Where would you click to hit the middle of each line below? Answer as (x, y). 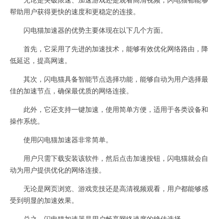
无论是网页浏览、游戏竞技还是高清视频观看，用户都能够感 (109, 188)
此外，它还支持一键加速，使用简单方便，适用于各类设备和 (109, 109)
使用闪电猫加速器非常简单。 (61, 139)
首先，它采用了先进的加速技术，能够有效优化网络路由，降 (109, 48)
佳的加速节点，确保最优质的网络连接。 (71, 90)
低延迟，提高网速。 (41, 60)
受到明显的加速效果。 (44, 200)
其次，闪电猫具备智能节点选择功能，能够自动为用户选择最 (109, 79)
